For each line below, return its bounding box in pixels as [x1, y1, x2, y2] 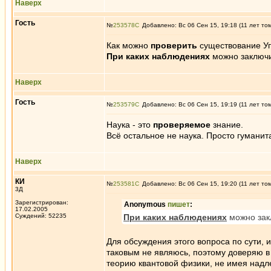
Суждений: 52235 [15, 212, 67, 219]
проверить [151, 41, 197, 50]
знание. [211, 120, 243, 129]
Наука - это [106, 120, 153, 129]
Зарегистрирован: [15, 199, 68, 206]
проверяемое [153, 120, 211, 129]
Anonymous [124, 200, 168, 209]
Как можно [106, 41, 151, 50]
